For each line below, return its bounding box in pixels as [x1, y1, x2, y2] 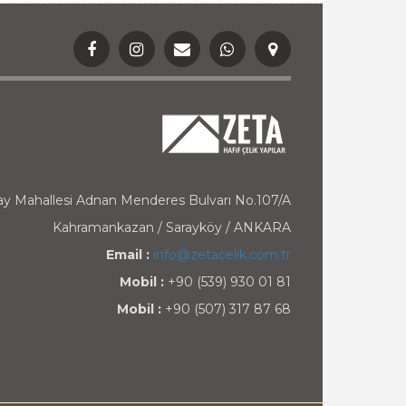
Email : [105, 246, 150, 263]
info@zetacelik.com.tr [152, 246, 291, 263]
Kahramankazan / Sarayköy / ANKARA [52, 219, 291, 236]
